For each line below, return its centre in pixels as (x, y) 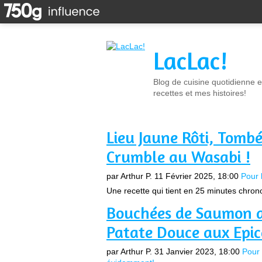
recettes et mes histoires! (200, 93)
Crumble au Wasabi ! (178, 157)
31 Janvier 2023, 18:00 (197, 251)
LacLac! (190, 61)
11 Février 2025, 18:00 (196, 176)
